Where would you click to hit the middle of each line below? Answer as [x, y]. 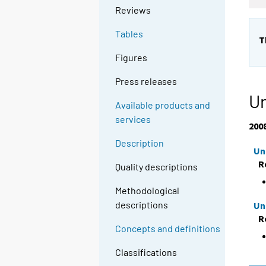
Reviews [133, 10]
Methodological [148, 191]
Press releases [146, 81]
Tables [129, 34]
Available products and [163, 105]
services [133, 119]
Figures [132, 58]
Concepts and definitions [168, 229]
